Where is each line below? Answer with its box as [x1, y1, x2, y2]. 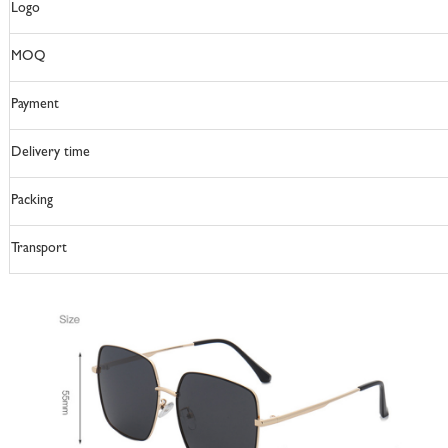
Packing [10, 193, 53, 208]
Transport [10, 241, 67, 256]
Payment [10, 97, 59, 112]
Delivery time [10, 145, 90, 160]
